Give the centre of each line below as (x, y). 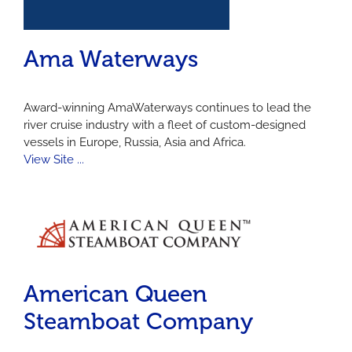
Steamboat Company (138, 321)
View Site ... (54, 159)
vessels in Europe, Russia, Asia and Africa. (135, 142)
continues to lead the (252, 107)
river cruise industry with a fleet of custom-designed (165, 125)
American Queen (115, 293)
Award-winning (66, 107)
